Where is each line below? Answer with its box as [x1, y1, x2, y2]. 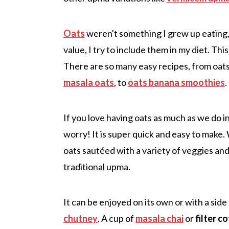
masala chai [135, 212, 184, 224]
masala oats [63, 76, 114, 88]
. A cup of [98, 212, 135, 224]
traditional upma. [63, 161, 130, 172]
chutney [63, 212, 98, 224]
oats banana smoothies [128, 76, 225, 88]
